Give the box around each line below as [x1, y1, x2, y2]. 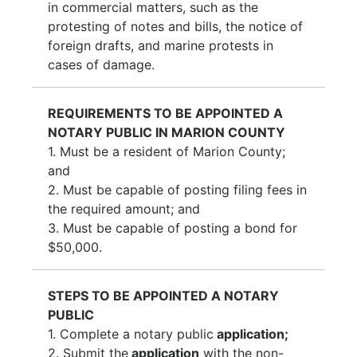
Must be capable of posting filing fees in [63, 181, 307, 198]
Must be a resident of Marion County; [60, 143, 285, 159]
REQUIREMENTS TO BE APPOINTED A [48, 104, 283, 121]
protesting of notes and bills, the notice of [48, 18, 303, 34]
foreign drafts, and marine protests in [48, 37, 273, 53]
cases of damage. [48, 56, 155, 73]
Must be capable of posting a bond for [63, 219, 297, 236]
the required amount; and [48, 200, 200, 217]
